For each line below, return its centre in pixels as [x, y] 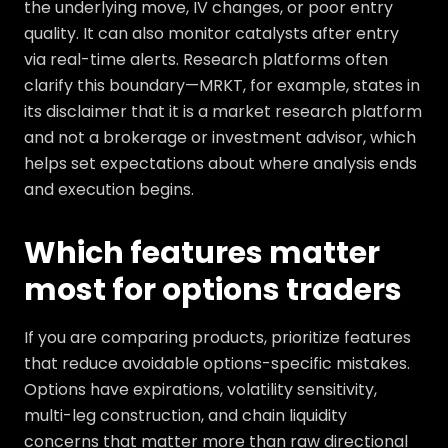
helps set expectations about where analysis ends [220, 163]
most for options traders [213, 290]
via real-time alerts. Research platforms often [206, 59]
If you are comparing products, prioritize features [217, 337]
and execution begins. [109, 189]
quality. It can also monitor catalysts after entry [211, 33]
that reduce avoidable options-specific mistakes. [217, 363]
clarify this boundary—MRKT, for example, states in [222, 85]
